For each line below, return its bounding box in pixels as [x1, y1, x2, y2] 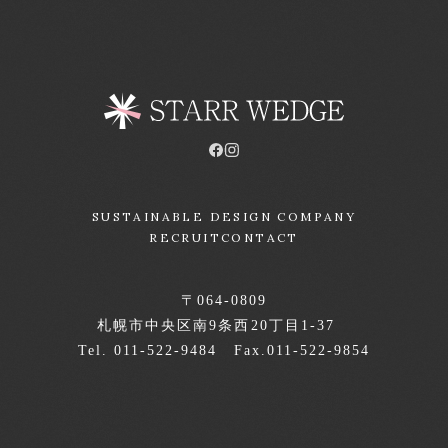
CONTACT [221, 229, 299, 245]
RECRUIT [149, 229, 221, 245]
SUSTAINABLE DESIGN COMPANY [91, 208, 357, 224]
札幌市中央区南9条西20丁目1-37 [97, 317, 351, 333]
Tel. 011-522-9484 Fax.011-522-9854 [77, 342, 371, 358]
